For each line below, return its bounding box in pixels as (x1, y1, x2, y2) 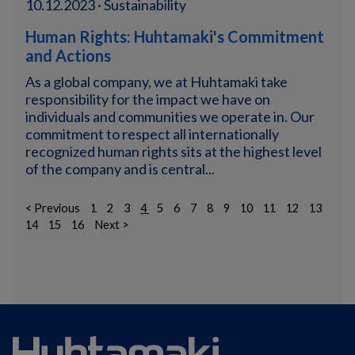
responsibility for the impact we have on (25, 90, 270, 108)
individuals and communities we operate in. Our (25, 108, 315, 125)
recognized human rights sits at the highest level (25, 143, 322, 160)
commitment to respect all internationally (25, 125, 279, 143)
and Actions (25, 46, 111, 65)
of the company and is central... (25, 160, 215, 177)
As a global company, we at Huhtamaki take (25, 73, 288, 90)
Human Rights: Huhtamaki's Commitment (25, 27, 324, 46)
